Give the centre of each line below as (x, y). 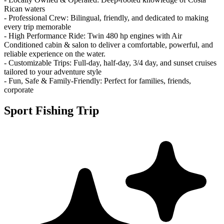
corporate (19, 89)
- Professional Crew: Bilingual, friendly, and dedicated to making (106, 17)
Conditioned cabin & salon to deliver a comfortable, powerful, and (108, 44)
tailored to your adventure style (53, 71)
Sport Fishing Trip (51, 111)
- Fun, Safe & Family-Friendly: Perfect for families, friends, (97, 80)
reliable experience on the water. (55, 53)
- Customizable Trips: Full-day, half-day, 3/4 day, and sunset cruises (110, 62)
